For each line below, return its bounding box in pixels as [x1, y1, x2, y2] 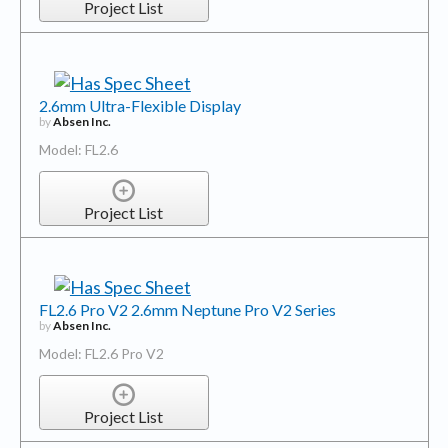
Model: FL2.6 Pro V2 [38, 345, 164, 363]
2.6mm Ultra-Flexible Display [38, 96, 241, 115]
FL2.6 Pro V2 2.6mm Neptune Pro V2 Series [38, 300, 336, 320]
